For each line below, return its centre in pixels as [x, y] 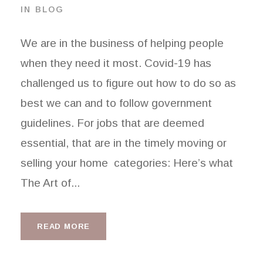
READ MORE [64, 226]
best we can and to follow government [116, 103]
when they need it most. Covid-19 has [116, 63]
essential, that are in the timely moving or [124, 143]
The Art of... [50, 183]
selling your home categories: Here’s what [127, 163]
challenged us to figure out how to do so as [128, 83]
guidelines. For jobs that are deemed [112, 123]
